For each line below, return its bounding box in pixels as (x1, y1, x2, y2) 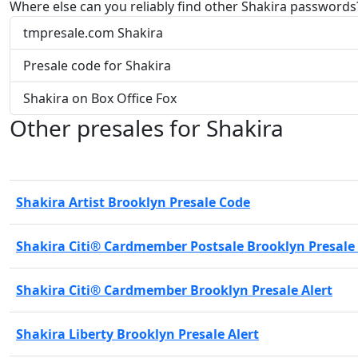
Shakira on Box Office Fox (23, 89, 177, 107)
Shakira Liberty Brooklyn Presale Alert (16, 324, 259, 343)
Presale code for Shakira (23, 56, 171, 74)
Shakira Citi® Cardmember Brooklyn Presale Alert (16, 280, 332, 299)
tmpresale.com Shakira (23, 23, 163, 42)
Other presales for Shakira (10, 112, 284, 143)
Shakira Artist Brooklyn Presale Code (16, 193, 250, 211)
